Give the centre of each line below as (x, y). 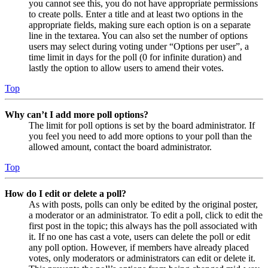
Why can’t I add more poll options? (77, 114)
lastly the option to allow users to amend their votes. (126, 68)
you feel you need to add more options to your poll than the (140, 136)
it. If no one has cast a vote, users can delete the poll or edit (139, 236)
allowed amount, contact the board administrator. (120, 147)
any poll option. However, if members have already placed (139, 247)
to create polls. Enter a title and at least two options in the (136, 14)
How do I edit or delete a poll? (66, 193)
